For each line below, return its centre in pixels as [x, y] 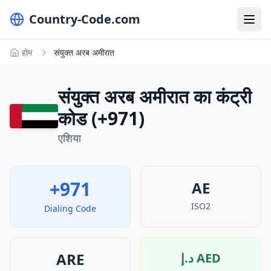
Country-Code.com [85, 19]
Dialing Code [70, 208]
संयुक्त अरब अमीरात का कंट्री [155, 96]
